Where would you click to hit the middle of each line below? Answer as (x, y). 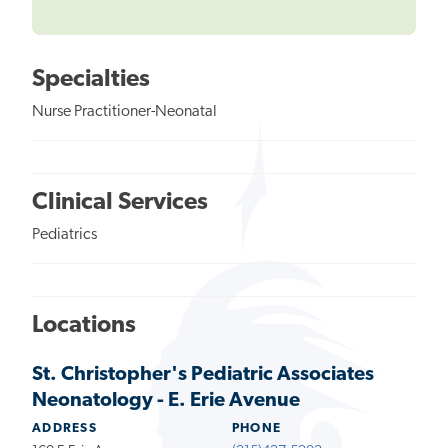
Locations (84, 325)
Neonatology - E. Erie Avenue (166, 400)
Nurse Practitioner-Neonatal (124, 111)
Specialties (91, 79)
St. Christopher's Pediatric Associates (203, 374)
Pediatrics (64, 234)
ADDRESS (65, 428)
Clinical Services (120, 202)
